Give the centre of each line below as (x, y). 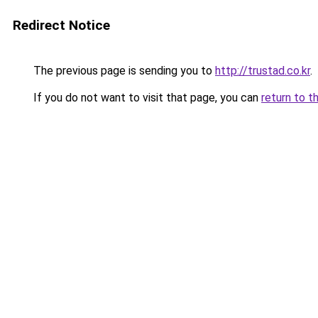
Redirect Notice (61, 25)
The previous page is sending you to (123, 71)
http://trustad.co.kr (263, 71)
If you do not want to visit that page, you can (146, 98)
